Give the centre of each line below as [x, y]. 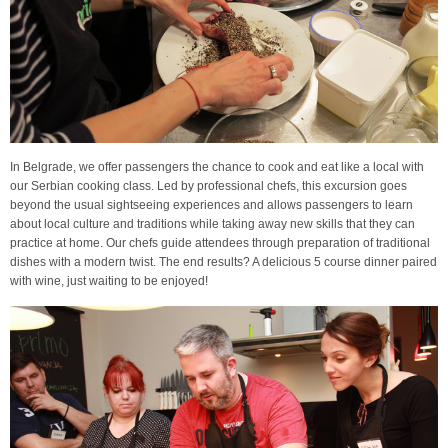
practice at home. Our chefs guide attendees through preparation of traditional [220, 242]
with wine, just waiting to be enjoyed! [109, 280]
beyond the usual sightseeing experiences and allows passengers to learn [211, 204]
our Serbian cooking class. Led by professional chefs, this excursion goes [208, 185]
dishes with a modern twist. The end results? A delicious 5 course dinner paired [223, 261]
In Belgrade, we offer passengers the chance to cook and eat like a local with [217, 166]
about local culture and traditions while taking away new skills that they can [212, 223]
